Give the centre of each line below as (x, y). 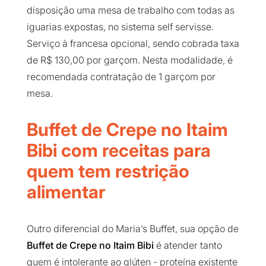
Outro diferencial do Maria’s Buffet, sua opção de (132, 229)
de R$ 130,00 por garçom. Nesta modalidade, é (129, 60)
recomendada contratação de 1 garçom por (121, 77)
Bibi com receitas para (118, 151)
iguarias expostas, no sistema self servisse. (120, 27)
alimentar (66, 192)
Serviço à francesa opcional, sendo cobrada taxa (133, 44)
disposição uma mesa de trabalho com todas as (130, 10)
